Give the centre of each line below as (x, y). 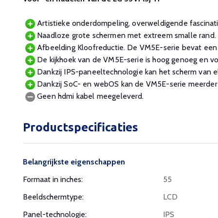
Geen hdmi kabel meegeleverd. (90, 96)
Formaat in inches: (53, 179)
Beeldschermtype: (53, 197)
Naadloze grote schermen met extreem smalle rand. (126, 35)
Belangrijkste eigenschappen (74, 162)
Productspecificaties (81, 127)
